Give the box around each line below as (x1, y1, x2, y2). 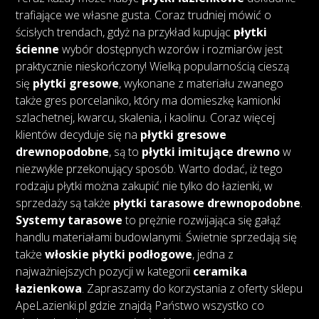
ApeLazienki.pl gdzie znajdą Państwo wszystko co (16, 298, 265, 314)
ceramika (193, 263, 248, 280)
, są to (109, 144, 142, 160)
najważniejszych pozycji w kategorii (16, 263, 194, 280)
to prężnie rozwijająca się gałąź (122, 212, 281, 229)
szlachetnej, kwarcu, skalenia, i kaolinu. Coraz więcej (16, 110, 276, 126)
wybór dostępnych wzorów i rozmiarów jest (59, 41, 283, 58)
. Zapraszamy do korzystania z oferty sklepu (82, 281, 303, 297)
